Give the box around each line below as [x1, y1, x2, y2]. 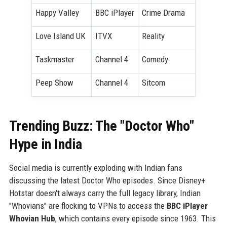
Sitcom [141, 77, 165, 88]
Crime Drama [141, 7, 185, 18]
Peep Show [35, 77, 73, 88]
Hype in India [9, 135, 82, 153]
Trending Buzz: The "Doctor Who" [9, 117, 194, 134]
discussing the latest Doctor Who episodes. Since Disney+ [9, 175, 206, 185]
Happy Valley [35, 7, 79, 18]
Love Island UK [35, 30, 86, 41]
